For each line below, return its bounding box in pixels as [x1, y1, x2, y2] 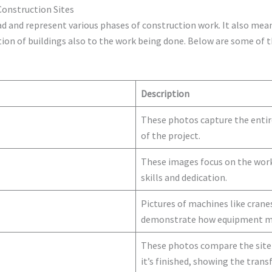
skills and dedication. [140, 171, 227, 183]
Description [140, 87, 189, 100]
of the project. [140, 129, 200, 141]
